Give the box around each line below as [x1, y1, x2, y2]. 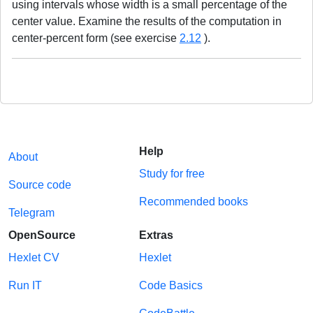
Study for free [138, 168, 205, 180]
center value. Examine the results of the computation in [12, 15, 282, 27]
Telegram [8, 207, 54, 219]
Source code [8, 179, 71, 191]
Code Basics [138, 279, 203, 291]
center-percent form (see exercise [12, 32, 180, 44]
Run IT [8, 279, 42, 291]
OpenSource [8, 229, 75, 241]
